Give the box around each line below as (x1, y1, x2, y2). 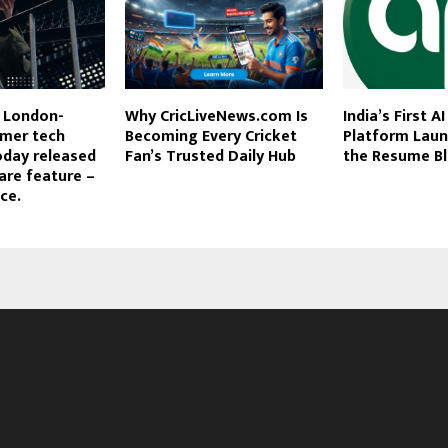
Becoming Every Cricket (124, 123, 297, 151)
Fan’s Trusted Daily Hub (124, 143, 296, 171)
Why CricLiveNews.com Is (124, 103, 308, 131)
